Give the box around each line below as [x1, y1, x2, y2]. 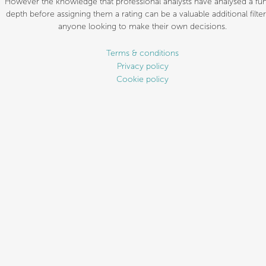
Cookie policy [116, 75, 169, 84]
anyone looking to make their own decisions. [58, 22, 227, 31]
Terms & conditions [106, 49, 179, 58]
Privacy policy [116, 62, 169, 71]
